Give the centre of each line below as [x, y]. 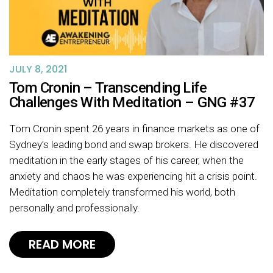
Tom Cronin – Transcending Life [108, 87]
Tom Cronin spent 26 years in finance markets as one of [134, 128]
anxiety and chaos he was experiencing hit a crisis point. [133, 176]
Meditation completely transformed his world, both [122, 192]
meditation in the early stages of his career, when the [126, 160]
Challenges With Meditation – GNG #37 [132, 102]
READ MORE [62, 244]
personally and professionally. [74, 207]
